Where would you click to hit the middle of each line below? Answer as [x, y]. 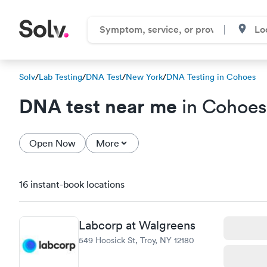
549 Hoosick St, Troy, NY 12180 [136, 240]
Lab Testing [60, 77]
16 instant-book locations [72, 184]
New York [144, 77]
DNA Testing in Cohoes [211, 77]
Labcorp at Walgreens [137, 225]
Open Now [52, 143]
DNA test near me [98, 106]
